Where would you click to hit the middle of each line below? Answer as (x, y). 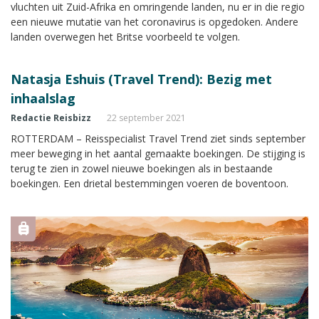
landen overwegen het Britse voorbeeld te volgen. (125, 36)
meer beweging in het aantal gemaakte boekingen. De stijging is (158, 153)
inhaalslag (43, 98)
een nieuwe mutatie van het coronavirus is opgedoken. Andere (155, 21)
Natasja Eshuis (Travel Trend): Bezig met (141, 79)
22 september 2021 (146, 117)
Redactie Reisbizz (51, 117)
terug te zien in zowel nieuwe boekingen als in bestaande (142, 168)
